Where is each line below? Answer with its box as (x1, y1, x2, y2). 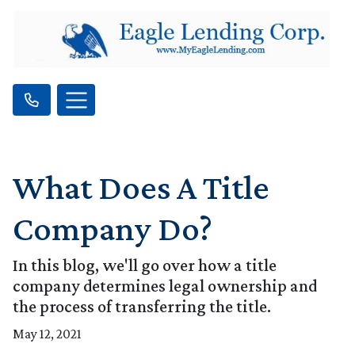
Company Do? (13, 209, 212, 248)
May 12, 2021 (13, 326, 82, 342)
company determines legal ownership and (13, 276, 317, 296)
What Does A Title (13, 168, 269, 207)
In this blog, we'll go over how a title (13, 255, 277, 276)
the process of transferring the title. (13, 296, 271, 317)
